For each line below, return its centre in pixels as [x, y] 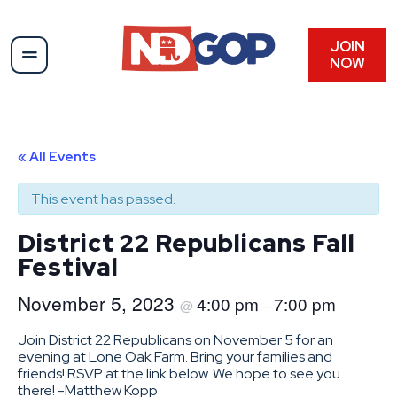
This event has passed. [103, 198]
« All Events [57, 156]
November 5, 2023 [99, 303]
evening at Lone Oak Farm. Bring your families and [175, 356]
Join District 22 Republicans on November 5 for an [175, 339]
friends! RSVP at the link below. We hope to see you [179, 373]
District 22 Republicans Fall [187, 242]
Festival [69, 266]
